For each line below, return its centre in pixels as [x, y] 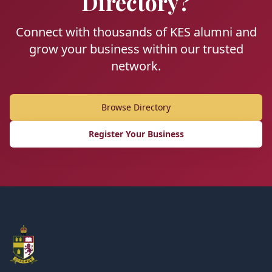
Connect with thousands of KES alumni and [136, 32]
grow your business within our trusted [136, 49]
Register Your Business [136, 134]
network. [136, 66]
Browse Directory [136, 107]
